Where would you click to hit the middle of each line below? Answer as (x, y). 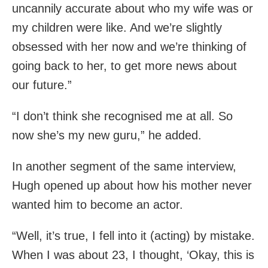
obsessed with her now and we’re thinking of (129, 47)
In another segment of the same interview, (124, 167)
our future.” (42, 85)
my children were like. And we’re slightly (117, 28)
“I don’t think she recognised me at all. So (122, 116)
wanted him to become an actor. (98, 205)
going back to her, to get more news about (124, 66)
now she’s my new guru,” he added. (107, 135)
